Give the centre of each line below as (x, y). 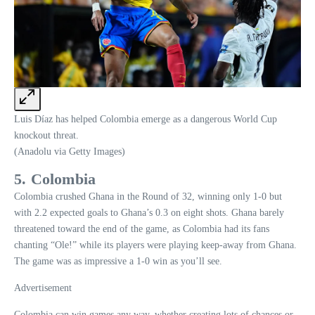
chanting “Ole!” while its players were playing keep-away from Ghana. (155, 245)
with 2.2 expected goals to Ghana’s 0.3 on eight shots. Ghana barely (149, 213)
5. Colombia (55, 179)
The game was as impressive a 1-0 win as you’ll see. (118, 262)
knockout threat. (46, 136)
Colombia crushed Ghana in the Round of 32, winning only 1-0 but (148, 197)
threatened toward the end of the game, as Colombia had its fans (142, 229)
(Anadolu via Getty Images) (70, 152)
